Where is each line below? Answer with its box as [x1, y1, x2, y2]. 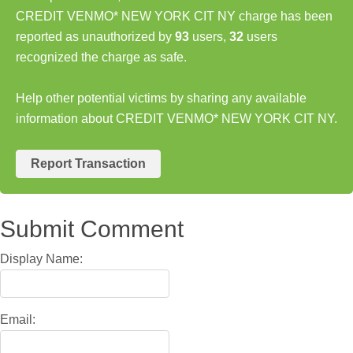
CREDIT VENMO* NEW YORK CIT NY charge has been [16, 9, 333, 23]
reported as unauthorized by [16, 29, 175, 43]
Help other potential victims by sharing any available [16, 91, 307, 105]
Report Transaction [31, 156, 146, 170]
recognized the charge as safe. [16, 50, 187, 64]
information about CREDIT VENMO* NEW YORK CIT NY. [16, 111, 337, 125]
